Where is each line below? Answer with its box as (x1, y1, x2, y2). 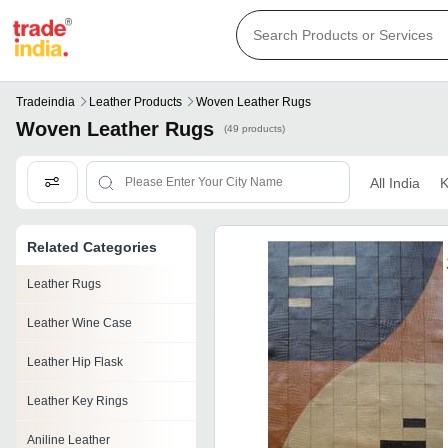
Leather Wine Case (27, 316, 132, 331)
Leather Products (89, 95, 182, 110)
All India (369, 174, 420, 191)
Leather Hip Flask (27, 355, 123, 370)
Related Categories (27, 239, 157, 256)
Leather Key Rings (27, 394, 128, 409)
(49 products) (224, 123, 285, 135)
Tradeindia (16, 95, 75, 110)
